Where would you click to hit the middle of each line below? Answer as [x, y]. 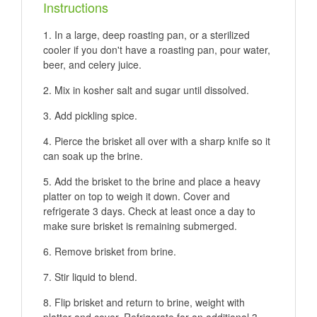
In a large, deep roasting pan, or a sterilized [152, 35]
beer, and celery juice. [92, 65]
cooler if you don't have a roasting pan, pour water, [157, 50]
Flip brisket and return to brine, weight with [150, 302]
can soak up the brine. [93, 156]
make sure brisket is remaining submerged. [140, 226]
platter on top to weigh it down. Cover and [137, 196]
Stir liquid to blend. [96, 277]
